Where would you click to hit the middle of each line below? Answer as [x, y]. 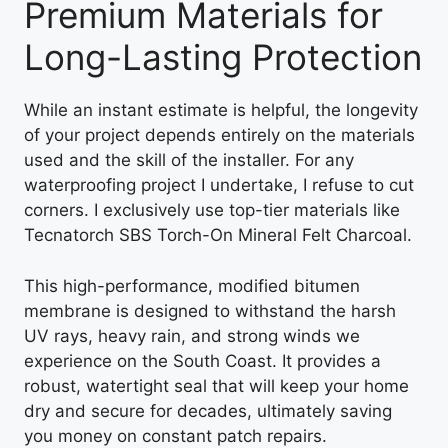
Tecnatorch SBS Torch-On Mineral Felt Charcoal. [218, 235]
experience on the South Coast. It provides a [202, 360]
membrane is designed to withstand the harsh [210, 310]
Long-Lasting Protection [223, 57]
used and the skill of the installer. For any [189, 160]
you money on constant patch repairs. [175, 435]
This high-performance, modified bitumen [192, 285]
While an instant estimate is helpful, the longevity [221, 110]
